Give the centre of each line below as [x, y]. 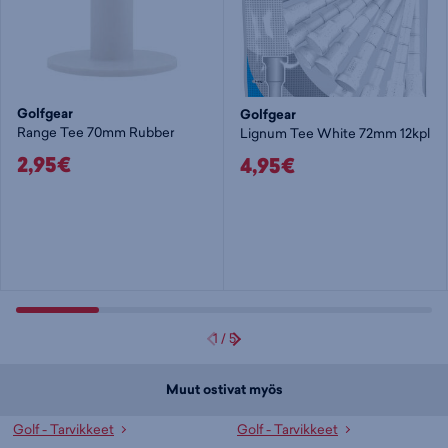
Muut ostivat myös [224, 390]
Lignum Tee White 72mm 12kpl [334, 133]
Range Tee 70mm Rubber [96, 132]
